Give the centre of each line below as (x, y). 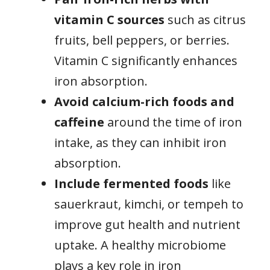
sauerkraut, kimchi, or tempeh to (149, 204)
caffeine (79, 122)
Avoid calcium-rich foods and (144, 101)
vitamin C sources (109, 19)
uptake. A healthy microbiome (140, 245)
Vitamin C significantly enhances (146, 60)
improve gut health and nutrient (147, 224)
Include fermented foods (131, 183)
